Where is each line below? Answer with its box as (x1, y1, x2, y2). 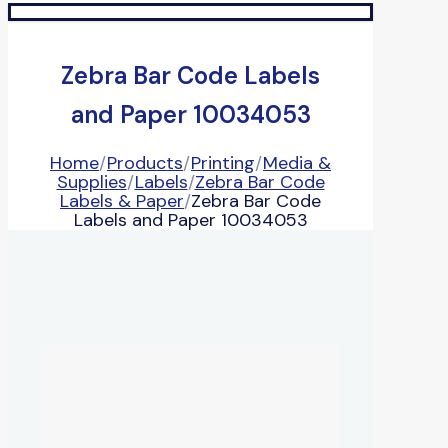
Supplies (56, 169, 127, 194)
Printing (191, 150, 255, 175)
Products (107, 150, 183, 175)
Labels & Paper (60, 188, 184, 213)
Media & (263, 150, 331, 175)
